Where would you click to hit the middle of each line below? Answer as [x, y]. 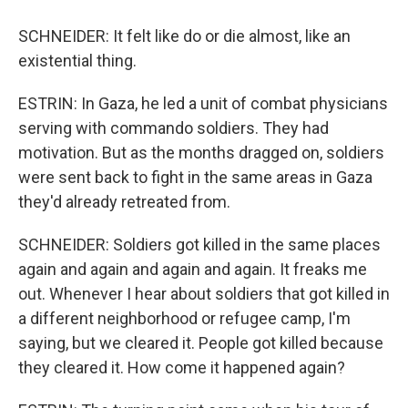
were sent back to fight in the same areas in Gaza [195, 177]
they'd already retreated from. [124, 202]
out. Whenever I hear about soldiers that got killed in [204, 294]
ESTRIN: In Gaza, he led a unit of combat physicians [203, 103]
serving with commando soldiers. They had [173, 128]
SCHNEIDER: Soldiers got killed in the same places [199, 245]
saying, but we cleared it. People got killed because [201, 343]
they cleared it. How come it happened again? [182, 367]
